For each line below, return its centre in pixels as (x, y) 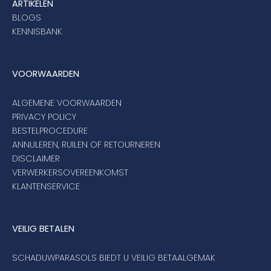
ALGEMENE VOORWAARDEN (67, 103)
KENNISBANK (37, 32)
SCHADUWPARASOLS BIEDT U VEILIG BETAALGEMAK (114, 258)
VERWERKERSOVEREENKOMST (70, 173)
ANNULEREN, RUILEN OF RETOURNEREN (86, 145)
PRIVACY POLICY (44, 117)
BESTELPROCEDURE (50, 131)
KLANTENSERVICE (46, 187)
